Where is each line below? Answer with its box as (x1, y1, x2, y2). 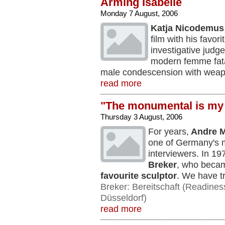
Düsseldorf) (100, 193, 147, 203)
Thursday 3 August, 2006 (100, 113, 182, 121)
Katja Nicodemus (151, 23, 224, 33)
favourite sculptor (100, 171, 177, 181)
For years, (148, 127, 189, 137)
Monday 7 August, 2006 (100, 9, 178, 18)
